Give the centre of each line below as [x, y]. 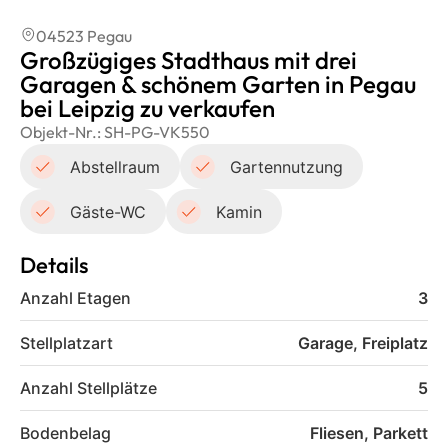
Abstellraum [115, 166]
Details [54, 265]
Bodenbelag [65, 433]
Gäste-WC [108, 211]
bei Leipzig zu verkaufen [147, 108]
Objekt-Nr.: [60, 132]
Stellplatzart [66, 343]
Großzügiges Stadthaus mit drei [188, 60]
